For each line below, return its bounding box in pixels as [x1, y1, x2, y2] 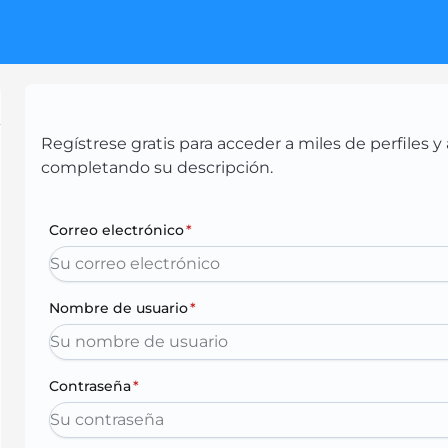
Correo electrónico [49, 221, 185, 239]
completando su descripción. [41, 158, 274, 177]
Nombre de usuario [49, 299, 189, 317]
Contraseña [49, 377, 132, 395]
